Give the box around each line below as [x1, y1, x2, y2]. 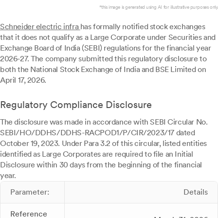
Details [183, 187, 208, 197]
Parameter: [10, 187, 49, 197]
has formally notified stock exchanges [80, 22, 205, 31]
